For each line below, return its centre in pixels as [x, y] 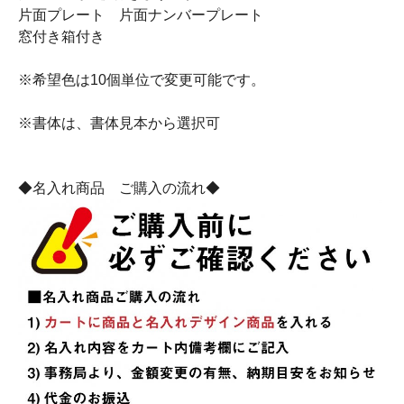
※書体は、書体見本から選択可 [119, 123]
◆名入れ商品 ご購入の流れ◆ [119, 188]
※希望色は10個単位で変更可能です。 [142, 80]
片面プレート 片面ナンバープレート [141, 15]
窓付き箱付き [61, 37]
